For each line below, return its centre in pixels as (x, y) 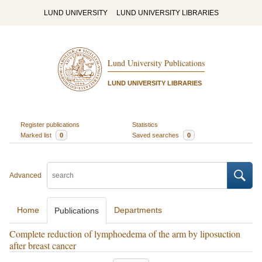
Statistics (145, 124)
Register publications (50, 124)
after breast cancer (43, 245)
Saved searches (156, 135)
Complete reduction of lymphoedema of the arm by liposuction (125, 234)
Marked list (37, 135)
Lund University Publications (156, 63)
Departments (138, 210)
